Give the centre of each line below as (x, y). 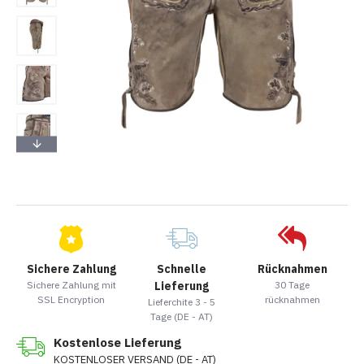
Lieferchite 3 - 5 (182, 301)
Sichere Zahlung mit (71, 284)
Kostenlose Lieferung (117, 342)
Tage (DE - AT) (182, 316)
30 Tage (292, 284)
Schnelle (182, 269)
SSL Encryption (71, 299)
